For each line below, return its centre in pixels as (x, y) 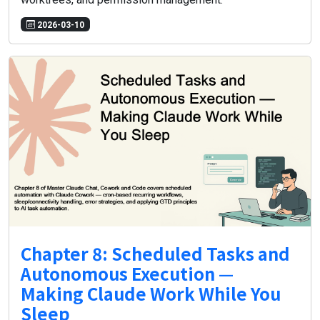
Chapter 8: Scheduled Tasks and (155, 253)
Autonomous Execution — (127, 273)
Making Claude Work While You (151, 293)
